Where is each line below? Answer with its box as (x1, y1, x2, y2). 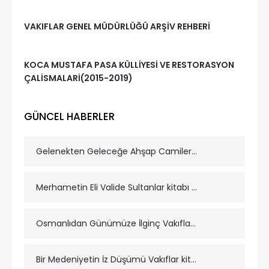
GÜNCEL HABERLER (24, 109, 115, 124)
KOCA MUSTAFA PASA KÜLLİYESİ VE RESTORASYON (24, 59, 234, 71)
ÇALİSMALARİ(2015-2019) (24, 72, 133, 84)
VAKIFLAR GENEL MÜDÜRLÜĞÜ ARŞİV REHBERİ (24, 20, 210, 32)
